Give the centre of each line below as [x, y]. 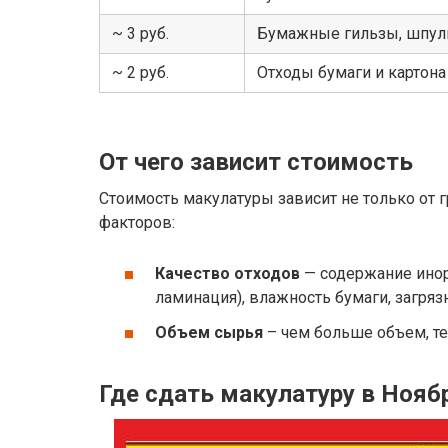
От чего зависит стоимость [256, 161]
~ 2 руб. [140, 72]
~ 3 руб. [140, 33]
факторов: [137, 222]
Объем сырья [209, 333]
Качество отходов [227, 274]
